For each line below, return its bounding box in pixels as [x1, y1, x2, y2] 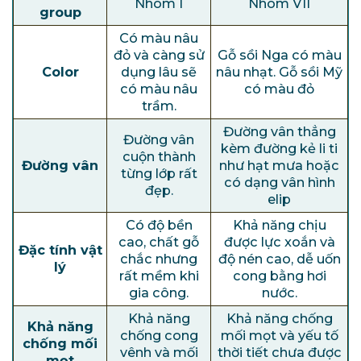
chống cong [119, 327, 198, 344]
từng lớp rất [120, 165, 197, 182]
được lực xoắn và [223, 234, 335, 251]
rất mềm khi [118, 268, 199, 284]
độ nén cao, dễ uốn [218, 251, 341, 268]
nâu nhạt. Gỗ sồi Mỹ [216, 64, 342, 81]
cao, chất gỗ [118, 234, 199, 251]
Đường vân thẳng [222, 123, 336, 140]
